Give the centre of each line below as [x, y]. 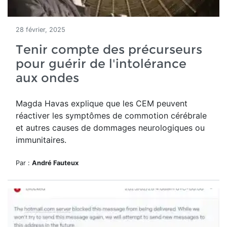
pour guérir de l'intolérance [101, 64]
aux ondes [47, 78]
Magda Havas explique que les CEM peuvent [102, 103]
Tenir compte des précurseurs [109, 49]
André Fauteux [55, 163]
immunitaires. [42, 140]
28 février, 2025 [41, 30]
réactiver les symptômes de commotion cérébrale [111, 116]
